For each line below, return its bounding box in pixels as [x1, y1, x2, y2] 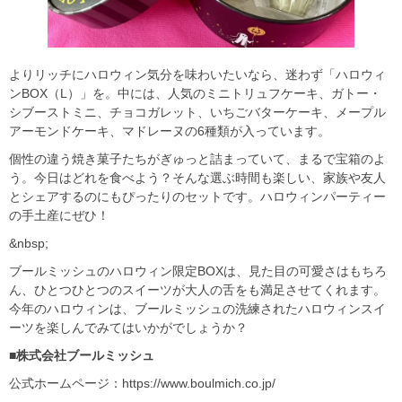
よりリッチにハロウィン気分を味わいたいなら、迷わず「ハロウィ [9, 67, 386, 83]
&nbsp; [9, 236, 48, 251]
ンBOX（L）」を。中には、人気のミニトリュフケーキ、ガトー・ [9, 86, 381, 101]
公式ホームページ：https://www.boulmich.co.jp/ [9, 376, 275, 391]
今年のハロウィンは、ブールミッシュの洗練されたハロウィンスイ [9, 301, 386, 317]
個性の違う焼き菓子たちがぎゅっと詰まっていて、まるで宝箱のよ [9, 152, 386, 167]
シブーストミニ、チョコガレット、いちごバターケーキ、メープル [9, 105, 386, 120]
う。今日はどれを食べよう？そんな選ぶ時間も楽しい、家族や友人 [9, 170, 386, 186]
